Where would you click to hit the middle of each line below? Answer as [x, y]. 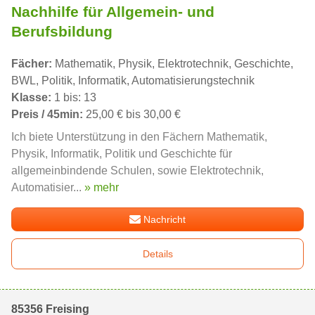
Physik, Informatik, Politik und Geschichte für [122, 153]
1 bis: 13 [74, 97]
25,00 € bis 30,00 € [132, 114]
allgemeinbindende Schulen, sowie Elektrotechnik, [137, 170]
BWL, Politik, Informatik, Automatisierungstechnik [133, 80]
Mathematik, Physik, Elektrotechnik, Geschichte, [173, 63]
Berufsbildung [62, 31]
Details [157, 253]
